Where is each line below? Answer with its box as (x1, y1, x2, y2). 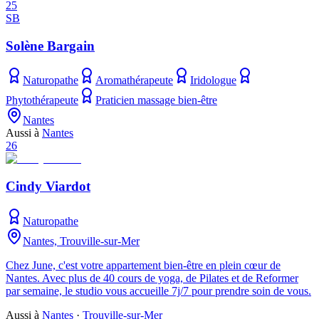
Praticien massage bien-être (95, 94, 217, 107)
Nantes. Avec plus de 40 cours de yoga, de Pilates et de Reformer (6, 271, 298, 284)
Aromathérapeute (95, 74, 173, 87)
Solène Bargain (6, 38, 95, 53)
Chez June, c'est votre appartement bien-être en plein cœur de (6, 258, 281, 271)
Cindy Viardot (6, 179, 90, 194)
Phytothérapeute (6, 94, 78, 107)
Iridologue (190, 74, 236, 87)
